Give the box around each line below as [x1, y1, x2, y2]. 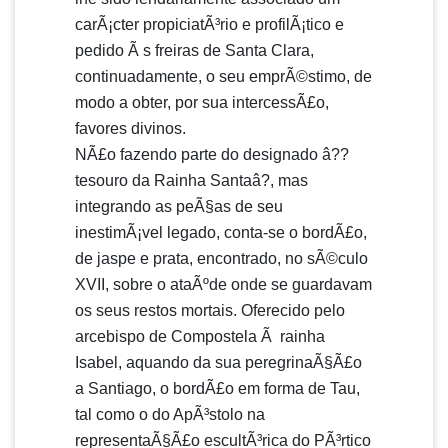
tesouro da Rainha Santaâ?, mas [75, 172, 308, 189]
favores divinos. [75, 120, 186, 137]
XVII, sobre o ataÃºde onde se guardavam [75, 276, 372, 293]
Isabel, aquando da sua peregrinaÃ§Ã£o [75, 354, 362, 371]
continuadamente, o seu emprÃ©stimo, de [75, 68, 372, 85]
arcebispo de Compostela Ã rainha [75, 328, 325, 345]
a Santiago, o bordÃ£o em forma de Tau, [75, 380, 360, 397]
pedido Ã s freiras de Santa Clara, [75, 42, 314, 59]
